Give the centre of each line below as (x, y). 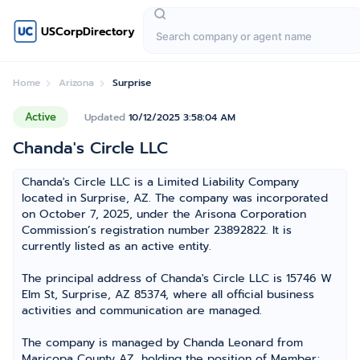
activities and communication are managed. (142, 311)
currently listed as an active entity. (117, 246)
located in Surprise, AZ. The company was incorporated (175, 198)
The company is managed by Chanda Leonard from (162, 343)
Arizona (76, 83)
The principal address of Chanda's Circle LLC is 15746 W (177, 278)
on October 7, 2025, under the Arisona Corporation (164, 214)
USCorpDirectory (88, 31)
